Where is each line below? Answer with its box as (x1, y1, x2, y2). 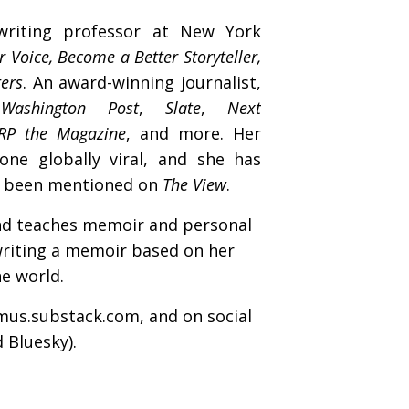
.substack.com (27, 304, 140, 327)
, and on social (140, 304, 252, 327)
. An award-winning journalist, (23, 70, 262, 93)
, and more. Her (126, 121, 261, 144)
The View (163, 173, 226, 195)
